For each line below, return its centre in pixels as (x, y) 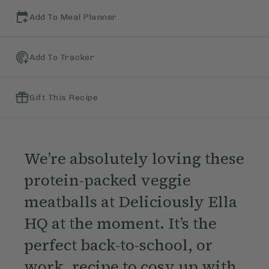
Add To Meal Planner (73, 17)
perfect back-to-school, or (118, 245)
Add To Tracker (62, 57)
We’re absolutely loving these (134, 159)
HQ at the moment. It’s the (120, 224)
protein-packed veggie (107, 180)
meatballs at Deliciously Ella (130, 202)
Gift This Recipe (64, 97)
